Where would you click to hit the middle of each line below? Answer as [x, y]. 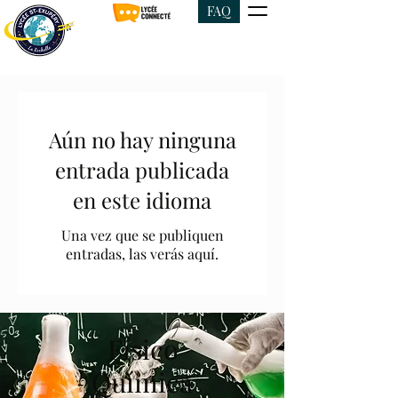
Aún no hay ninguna [142, 139]
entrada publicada [142, 170]
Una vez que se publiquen [142, 235]
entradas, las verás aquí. [142, 254]
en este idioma [142, 200]
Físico [142, 349]
